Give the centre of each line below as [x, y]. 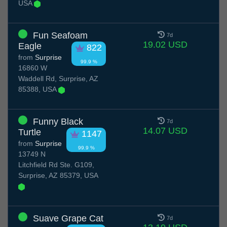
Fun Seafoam [60, 36]
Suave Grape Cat [68, 219]
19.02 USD [165, 45]
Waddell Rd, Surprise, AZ [58, 79]
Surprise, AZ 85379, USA [58, 176]
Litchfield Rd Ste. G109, [56, 165]
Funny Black [58, 122]
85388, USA [38, 89]
